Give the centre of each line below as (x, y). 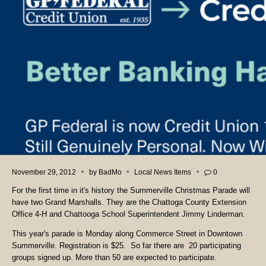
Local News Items (163, 172)
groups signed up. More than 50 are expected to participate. (114, 258)
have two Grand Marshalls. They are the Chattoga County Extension (129, 202)
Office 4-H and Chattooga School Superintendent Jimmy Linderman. (129, 214)
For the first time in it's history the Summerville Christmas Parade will (131, 191)
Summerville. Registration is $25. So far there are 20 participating (126, 246)
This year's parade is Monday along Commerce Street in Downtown (127, 234)
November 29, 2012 (44, 172)
